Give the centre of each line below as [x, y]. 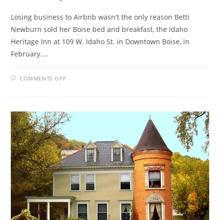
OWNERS [81, 103]
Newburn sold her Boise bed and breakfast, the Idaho [99, 29]
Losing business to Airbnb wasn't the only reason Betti [100, 17]
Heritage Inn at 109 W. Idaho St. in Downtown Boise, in [100, 41]
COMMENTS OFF [43, 78]
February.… [29, 54]
